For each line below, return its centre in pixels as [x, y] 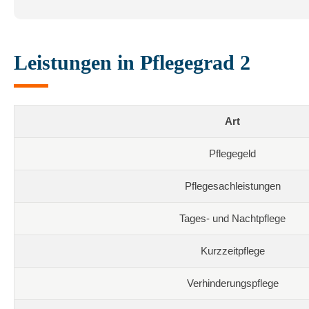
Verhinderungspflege [232, 283]
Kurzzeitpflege [232, 250]
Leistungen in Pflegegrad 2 [132, 62]
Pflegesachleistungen [232, 186]
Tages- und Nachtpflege [232, 218]
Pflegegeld [232, 153]
